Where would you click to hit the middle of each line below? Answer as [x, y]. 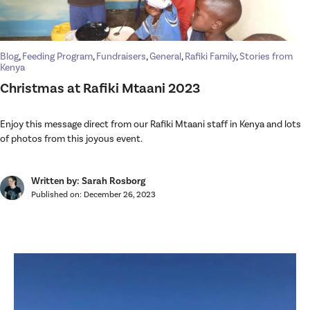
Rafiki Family [210, 56]
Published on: [57, 194]
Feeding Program [57, 56]
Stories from [266, 56]
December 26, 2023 [120, 194]
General [165, 56]
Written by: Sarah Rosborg [88, 181]
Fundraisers [121, 56]
